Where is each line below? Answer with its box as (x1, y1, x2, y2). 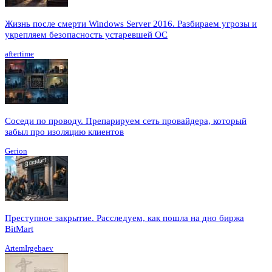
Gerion (5, 146, 27, 156)
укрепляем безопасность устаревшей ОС (5, 30, 168, 40)
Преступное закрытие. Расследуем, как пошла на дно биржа (5, 213, 244, 223)
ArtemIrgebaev (5, 243, 53, 253)
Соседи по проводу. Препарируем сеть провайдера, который (5, 116, 246, 126)
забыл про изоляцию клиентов (5, 127, 124, 137)
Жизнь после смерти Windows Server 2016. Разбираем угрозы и (5, 19, 257, 29)
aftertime (5, 49, 34, 59)
